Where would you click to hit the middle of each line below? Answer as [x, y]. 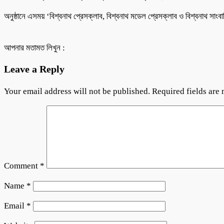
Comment [22, 165]
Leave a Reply [34, 69]
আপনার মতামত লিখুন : [34, 47]
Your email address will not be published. [77, 91]
